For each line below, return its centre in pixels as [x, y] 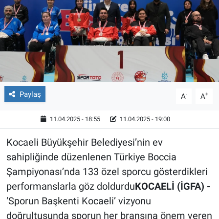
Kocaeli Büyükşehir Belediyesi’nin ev [84, 142]
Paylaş [30, 94]
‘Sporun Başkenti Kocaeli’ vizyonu [78, 201]
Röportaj [43, 18]
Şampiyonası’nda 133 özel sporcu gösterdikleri [107, 171]
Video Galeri [50, 43]
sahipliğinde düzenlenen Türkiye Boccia [91, 157]
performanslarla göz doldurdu [70, 186]
